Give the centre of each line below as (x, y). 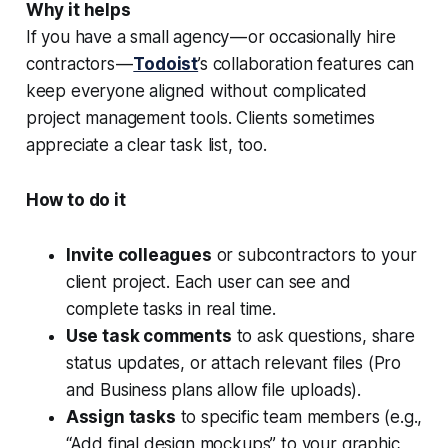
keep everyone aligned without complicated (196, 91)
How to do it (75, 200)
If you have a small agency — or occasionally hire (210, 37)
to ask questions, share (323, 336)
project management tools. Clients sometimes (200, 118)
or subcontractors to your (314, 255)
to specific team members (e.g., (299, 417)
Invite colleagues (138, 255)
